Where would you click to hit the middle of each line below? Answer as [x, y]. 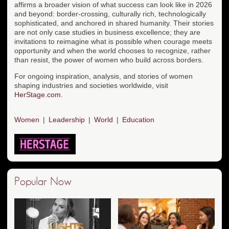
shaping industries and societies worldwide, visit [91, 85]
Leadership [67, 120]
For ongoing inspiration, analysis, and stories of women [104, 76]
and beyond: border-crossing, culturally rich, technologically [110, 14]
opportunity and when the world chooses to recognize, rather [112, 50]
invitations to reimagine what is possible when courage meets [113, 41]
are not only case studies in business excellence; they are [107, 32]
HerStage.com [38, 94]
